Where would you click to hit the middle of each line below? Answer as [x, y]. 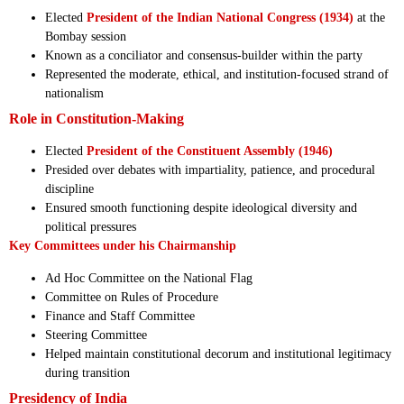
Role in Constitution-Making [96, 119]
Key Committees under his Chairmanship [123, 246]
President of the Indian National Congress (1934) [220, 18]
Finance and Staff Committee [120, 316]
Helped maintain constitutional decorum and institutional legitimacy [218, 353]
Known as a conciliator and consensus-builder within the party [204, 56]
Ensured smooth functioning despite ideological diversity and [201, 208]
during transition [87, 372]
